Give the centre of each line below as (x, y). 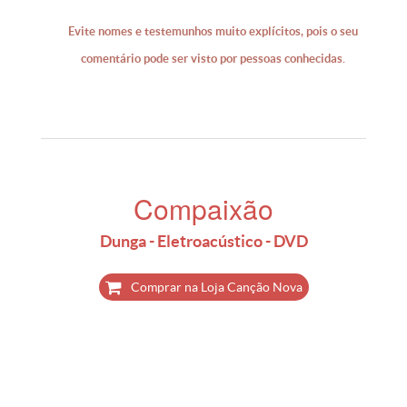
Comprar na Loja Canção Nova (216, 287)
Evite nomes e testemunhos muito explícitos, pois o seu (213, 31)
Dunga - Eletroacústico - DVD (203, 241)
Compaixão (203, 208)
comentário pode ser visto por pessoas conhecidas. (213, 59)
